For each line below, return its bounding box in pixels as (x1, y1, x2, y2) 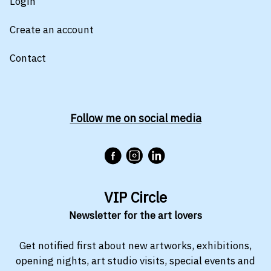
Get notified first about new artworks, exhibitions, (19, 238, 252, 252)
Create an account (10, 22, 94, 36)
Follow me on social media (70, 111, 201, 125)
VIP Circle (104, 187, 167, 207)
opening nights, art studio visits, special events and (16, 253, 255, 267)
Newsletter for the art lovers (69, 208, 202, 222)
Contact (10, 51, 46, 65)
